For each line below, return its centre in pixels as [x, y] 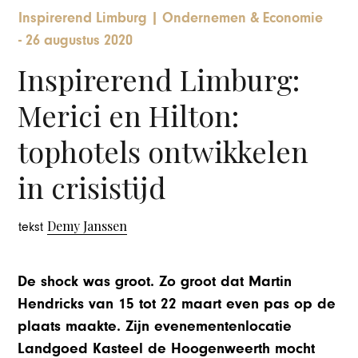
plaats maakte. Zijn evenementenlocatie [155, 326]
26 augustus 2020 [80, 40]
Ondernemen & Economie [243, 18]
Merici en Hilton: [129, 115]
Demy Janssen [88, 226]
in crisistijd [92, 187]
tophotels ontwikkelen [163, 151]
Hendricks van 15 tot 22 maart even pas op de [177, 304]
